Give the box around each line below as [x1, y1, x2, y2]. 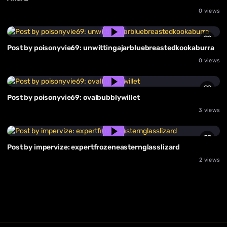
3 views [199, 107, 220, 114]
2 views [199, 157, 220, 164]
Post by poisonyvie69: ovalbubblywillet [7, 93, 140, 102]
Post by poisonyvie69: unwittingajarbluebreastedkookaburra [7, 44, 215, 53]
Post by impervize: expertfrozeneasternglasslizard [7, 143, 180, 152]
